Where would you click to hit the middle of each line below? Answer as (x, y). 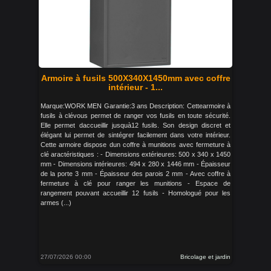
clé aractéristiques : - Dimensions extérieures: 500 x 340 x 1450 (135, 154)
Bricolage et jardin (205, 257)
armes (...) (56, 203)
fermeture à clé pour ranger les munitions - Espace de (135, 183)
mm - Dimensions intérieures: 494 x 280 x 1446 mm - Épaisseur (135, 164)
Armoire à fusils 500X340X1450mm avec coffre (135, 78)
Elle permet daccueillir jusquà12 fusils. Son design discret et (135, 125)
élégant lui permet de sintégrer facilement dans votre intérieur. (135, 135)
